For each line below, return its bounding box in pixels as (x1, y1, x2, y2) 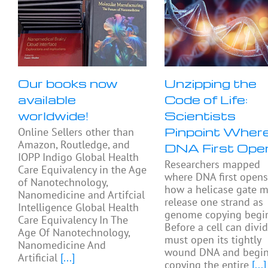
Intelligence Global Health (18, 200, 139, 215)
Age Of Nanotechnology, (18, 226, 130, 240)
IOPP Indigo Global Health (18, 150, 139, 165)
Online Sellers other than (18, 125, 134, 139)
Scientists (165, 108, 236, 124)
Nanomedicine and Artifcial (18, 188, 145, 202)
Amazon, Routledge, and (18, 138, 130, 152)
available (18, 92, 76, 108)
